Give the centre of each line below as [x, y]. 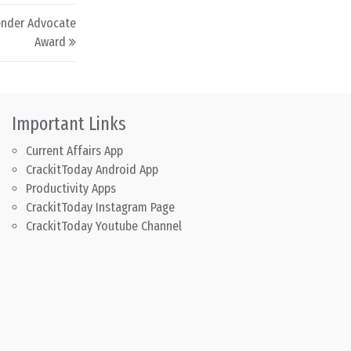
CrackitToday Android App [92, 170]
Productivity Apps [71, 189]
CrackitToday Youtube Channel [103, 226]
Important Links [69, 124]
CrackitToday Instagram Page [100, 208]
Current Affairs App [74, 151]
